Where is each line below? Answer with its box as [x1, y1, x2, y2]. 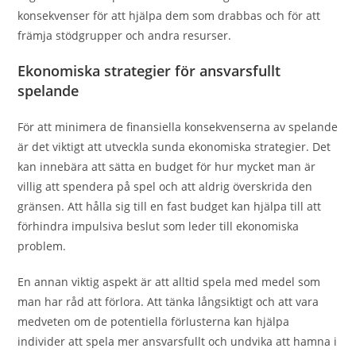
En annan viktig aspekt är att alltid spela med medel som [17, 274, 321, 289]
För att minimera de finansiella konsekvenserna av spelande [17, 119, 339, 134]
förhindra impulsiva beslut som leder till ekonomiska [17, 219, 300, 234]
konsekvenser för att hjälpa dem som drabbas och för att [17, 8, 321, 23]
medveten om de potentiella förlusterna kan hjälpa [17, 314, 290, 329]
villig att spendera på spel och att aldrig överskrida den [17, 179, 313, 194]
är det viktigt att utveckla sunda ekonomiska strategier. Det [17, 139, 331, 154]
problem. [17, 238, 67, 253]
